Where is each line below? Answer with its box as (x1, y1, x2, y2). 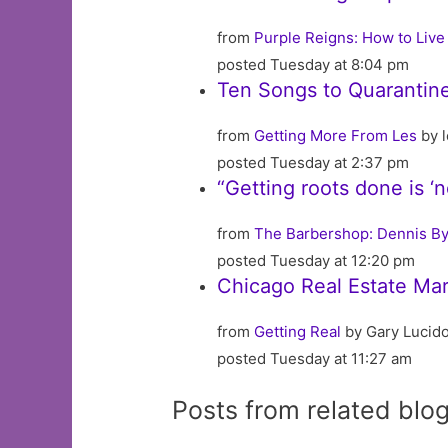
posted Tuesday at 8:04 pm (217, 54, 410, 74)
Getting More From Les (254, 125, 418, 145)
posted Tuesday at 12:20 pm (217, 250, 416, 270)
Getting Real (254, 321, 342, 341)
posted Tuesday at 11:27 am (217, 348, 413, 368)
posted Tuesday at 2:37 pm (217, 152, 410, 172)
